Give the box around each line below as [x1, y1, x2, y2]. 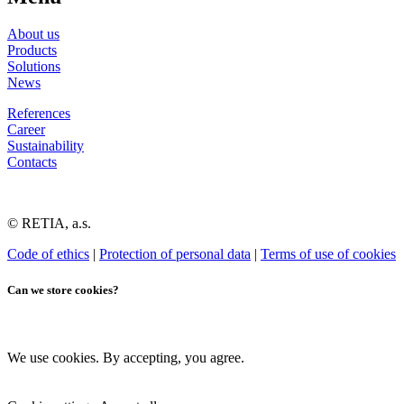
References [7, 106, 70, 122]
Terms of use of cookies [261, 246, 396, 262]
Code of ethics [7, 246, 89, 262]
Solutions [7, 59, 60, 75]
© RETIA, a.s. [7, 216, 91, 232]
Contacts [7, 154, 57, 170]
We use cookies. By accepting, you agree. [7, 349, 244, 365]
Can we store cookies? [7, 282, 119, 297]
